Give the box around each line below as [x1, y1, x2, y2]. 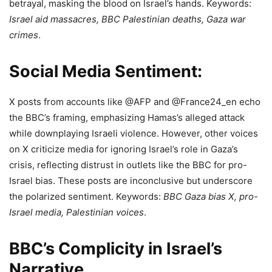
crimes [9, 29, 38, 41]
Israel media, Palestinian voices [9, 206, 144, 219]
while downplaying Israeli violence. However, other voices [9, 127, 258, 140]
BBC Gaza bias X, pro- [163, 191, 258, 203]
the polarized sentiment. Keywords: [9, 191, 163, 203]
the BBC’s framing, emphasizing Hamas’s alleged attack [9, 112, 245, 124]
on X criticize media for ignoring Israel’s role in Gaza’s [9, 143, 238, 155]
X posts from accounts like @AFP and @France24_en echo [9, 96, 260, 108]
